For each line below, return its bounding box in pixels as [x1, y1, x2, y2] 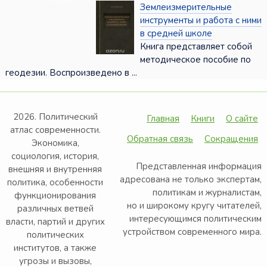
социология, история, [11, 150, 100, 163]
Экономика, [31, 137, 79, 150]
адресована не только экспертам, [120, 173, 262, 186]
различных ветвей [17, 203, 94, 215]
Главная [147, 113, 180, 125]
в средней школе [139, 27, 212, 40]
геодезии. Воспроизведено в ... [5, 67, 137, 79]
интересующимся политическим [129, 213, 262, 225]
